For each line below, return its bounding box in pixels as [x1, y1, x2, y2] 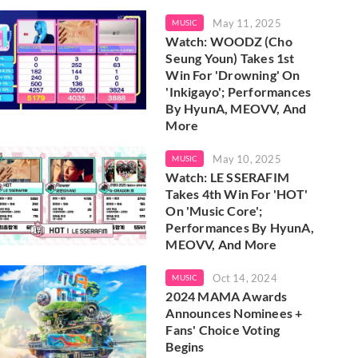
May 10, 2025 [213, 152, 281, 165]
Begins [165, 338, 205, 354]
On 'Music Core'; [165, 202, 263, 218]
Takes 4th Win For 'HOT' [165, 185, 308, 201]
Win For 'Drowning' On [165, 66, 300, 82]
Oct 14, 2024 [213, 271, 277, 284]
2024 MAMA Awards [165, 288, 288, 304]
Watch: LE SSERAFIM [165, 169, 289, 185]
